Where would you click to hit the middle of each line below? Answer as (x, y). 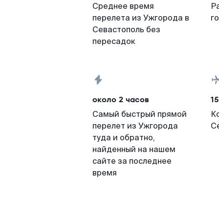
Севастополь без (126, 30)
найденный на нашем (134, 149)
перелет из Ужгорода (135, 126)
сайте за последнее (132, 161)
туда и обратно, (124, 138)
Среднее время (123, 6)
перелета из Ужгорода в (141, 18)
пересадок (114, 41)
